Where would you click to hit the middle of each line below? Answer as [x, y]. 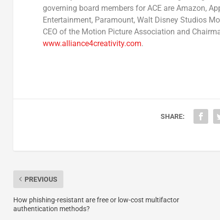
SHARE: [172, 116]
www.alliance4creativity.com [92, 43]
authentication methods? [51, 208]
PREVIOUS [41, 179]
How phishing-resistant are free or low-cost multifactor [96, 200]
